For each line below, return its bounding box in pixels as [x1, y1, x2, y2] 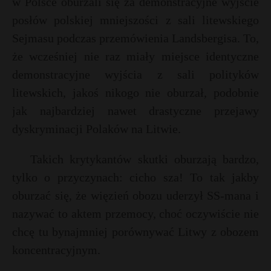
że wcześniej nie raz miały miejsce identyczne [12, 50, 259, 63]
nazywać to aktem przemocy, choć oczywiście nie [12, 207, 259, 220]
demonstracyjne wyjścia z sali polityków [12, 68, 259, 81]
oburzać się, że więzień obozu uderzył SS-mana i [12, 189, 259, 202]
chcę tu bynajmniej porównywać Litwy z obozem [12, 225, 259, 238]
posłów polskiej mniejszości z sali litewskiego [12, 13, 259, 27]
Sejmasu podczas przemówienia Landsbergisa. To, [12, 31, 259, 45]
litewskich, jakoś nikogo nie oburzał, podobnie [12, 86, 259, 99]
